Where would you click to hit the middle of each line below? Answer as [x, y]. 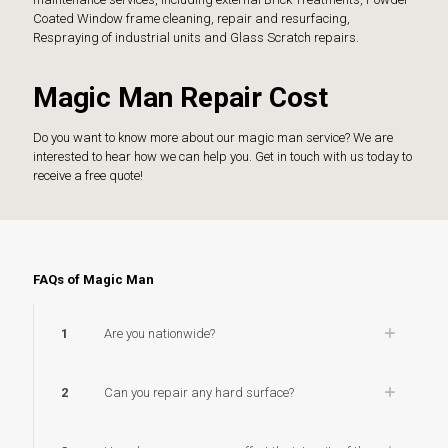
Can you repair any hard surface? [199, 392]
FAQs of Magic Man [93, 279]
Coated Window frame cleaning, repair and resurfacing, [191, 18]
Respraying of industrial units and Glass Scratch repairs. [196, 37]
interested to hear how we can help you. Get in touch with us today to [222, 156]
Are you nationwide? [159, 333]
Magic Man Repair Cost [180, 97]
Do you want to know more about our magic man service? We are [213, 137]
